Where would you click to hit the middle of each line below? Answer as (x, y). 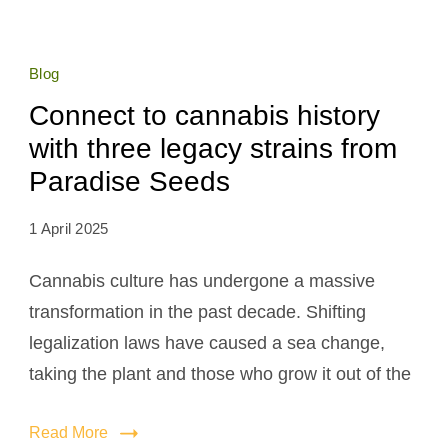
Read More (68, 432)
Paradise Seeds (129, 181)
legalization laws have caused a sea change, (207, 343)
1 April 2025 (69, 228)
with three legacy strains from (213, 148)
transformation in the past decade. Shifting (197, 312)
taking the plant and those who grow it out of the (220, 374)
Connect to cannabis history (204, 115)
